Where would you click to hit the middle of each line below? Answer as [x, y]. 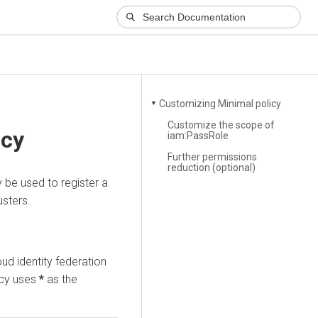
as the [61, 279]
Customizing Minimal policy [220, 104]
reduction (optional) [212, 167]
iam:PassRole [198, 135]
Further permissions [213, 157]
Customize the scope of [221, 125]
